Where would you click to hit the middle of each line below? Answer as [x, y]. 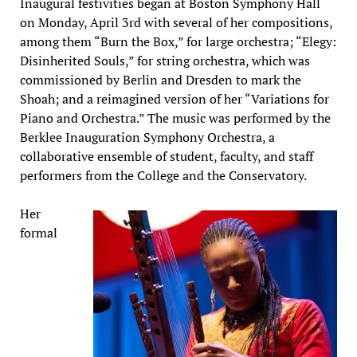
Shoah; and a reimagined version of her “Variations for [174, 98]
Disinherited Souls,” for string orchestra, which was [165, 60]
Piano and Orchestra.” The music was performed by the [175, 118]
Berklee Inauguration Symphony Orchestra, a [147, 137]
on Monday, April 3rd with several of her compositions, [176, 22]
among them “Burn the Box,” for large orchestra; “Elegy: [178, 41]
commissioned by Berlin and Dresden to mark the [160, 79]
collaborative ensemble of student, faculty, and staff [166, 156]
